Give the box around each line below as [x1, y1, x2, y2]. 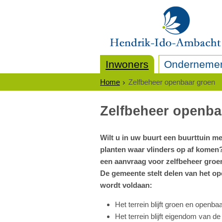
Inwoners [106, 58, 149, 70]
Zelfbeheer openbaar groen [128, 78, 215, 86]
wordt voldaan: [100, 181, 152, 189]
